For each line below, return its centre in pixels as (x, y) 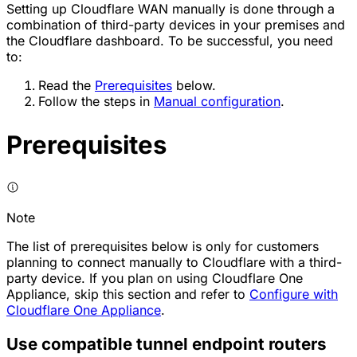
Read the (67, 85)
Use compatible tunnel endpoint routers (167, 344)
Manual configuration (217, 101)
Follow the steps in (96, 101)
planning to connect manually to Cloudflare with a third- (174, 262)
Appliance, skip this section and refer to (128, 294)
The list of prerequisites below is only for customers (163, 246)
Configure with (294, 294)
